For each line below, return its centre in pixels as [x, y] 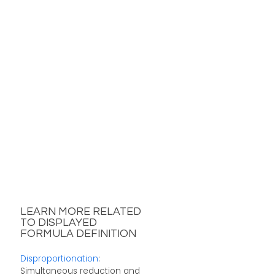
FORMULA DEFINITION [78, 234]
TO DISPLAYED [58, 223]
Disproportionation [59, 258]
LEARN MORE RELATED [80, 212]
